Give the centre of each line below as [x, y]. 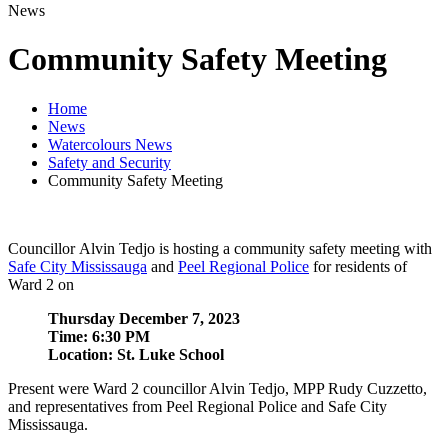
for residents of [358, 266]
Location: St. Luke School [136, 354]
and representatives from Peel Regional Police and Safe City [197, 406]
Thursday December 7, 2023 [144, 318]
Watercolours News [110, 144]
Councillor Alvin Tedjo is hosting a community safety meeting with [220, 248]
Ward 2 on [41, 284]
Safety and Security [109, 162]
